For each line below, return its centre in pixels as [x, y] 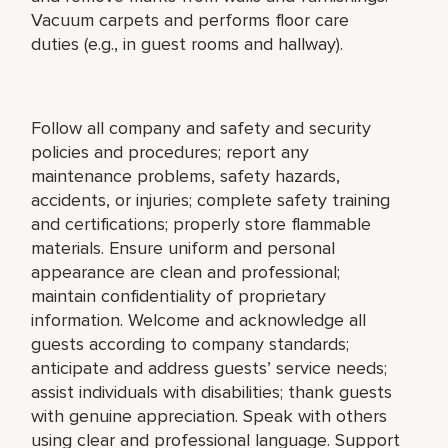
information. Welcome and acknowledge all [199, 319]
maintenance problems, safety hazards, [186, 175]
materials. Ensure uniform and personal [183, 247]
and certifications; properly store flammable [201, 223]
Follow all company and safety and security [201, 127]
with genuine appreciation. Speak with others [209, 415]
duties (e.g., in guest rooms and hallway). [187, 43]
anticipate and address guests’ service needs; [209, 367]
